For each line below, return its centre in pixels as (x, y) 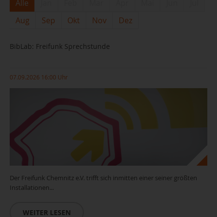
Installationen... (32, 187)
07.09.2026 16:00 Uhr (39, 77)
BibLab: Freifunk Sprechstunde (60, 46)
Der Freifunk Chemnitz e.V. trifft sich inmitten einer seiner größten (103, 178)
